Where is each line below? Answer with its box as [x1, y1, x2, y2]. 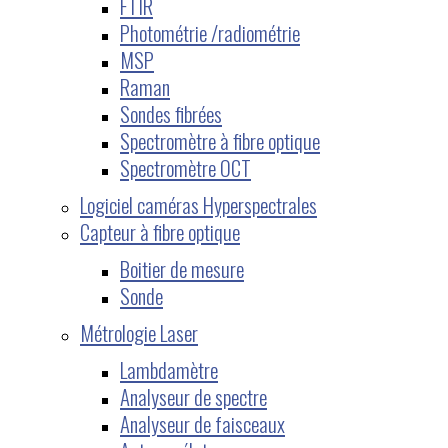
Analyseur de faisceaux [120, 407, 285, 439]
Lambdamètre [120, 353, 218, 385]
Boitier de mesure [120, 252, 244, 284]
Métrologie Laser [80, 316, 198, 348]
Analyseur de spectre [120, 380, 267, 412]
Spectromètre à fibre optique [120, 124, 320, 156]
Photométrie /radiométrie [120, 16, 300, 48]
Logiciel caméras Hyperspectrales [80, 188, 317, 220]
